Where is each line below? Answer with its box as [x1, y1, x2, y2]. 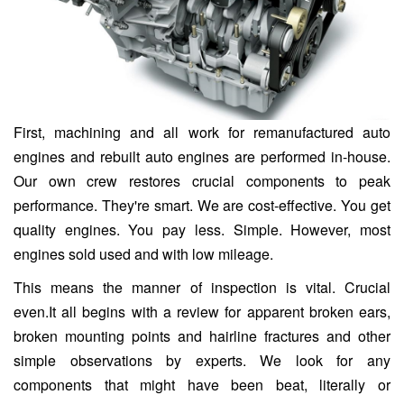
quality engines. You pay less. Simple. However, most [14, 219, 390, 241]
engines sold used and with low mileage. [14, 243, 273, 265]
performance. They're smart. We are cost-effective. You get [14, 195, 390, 216]
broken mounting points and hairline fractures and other [14, 326, 390, 347]
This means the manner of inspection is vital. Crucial [14, 277, 390, 298]
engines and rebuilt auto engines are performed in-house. [14, 146, 390, 168]
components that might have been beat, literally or [14, 374, 390, 396]
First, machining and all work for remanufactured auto [14, 122, 390, 143]
